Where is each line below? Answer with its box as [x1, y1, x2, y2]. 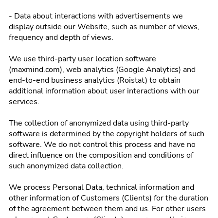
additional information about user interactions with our [9, 86, 200, 96]
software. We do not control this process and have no [9, 139, 196, 150]
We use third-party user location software [9, 54, 156, 64]
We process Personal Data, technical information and [9, 182, 194, 193]
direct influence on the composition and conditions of [9, 150, 193, 161]
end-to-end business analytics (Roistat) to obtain [9, 75, 181, 86]
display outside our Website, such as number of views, [9, 21, 200, 32]
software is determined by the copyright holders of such [9, 128, 204, 139]
